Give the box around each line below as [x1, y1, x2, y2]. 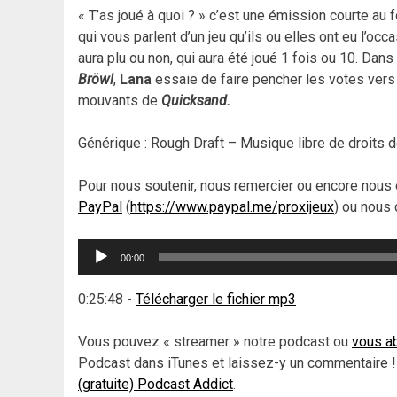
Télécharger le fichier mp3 [136, 290, 296, 307]
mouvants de [78, 91, 161, 109]
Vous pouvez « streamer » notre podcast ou [78, 332, 352, 350]
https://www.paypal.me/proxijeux [130, 198, 334, 215]
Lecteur [77, 239, 124, 257]
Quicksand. [161, 91, 230, 109]
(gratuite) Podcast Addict [78, 375, 233, 393]
